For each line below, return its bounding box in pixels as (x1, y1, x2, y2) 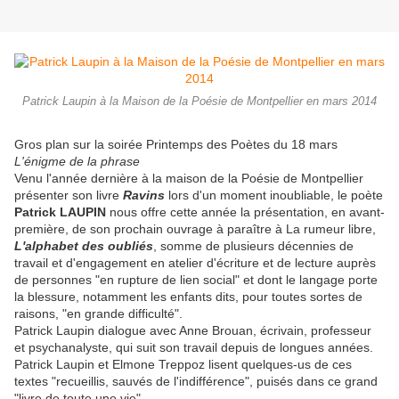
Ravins (119, 188, 168, 203)
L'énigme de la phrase (14, 154, 140, 169)
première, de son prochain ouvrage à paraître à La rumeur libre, (14, 222, 376, 237)
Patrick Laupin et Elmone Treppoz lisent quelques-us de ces (14, 357, 352, 372)
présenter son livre (14, 188, 119, 203)
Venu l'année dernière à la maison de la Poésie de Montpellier (14, 171, 363, 186)
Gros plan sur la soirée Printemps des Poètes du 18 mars (14, 137, 338, 152)
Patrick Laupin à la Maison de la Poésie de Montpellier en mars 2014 (22, 95, 377, 109)
